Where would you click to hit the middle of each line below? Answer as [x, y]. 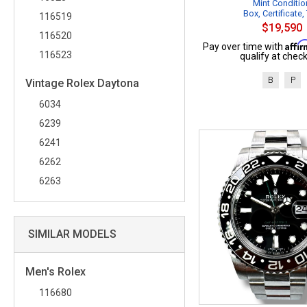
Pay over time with [244, 47]
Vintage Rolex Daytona [82, 83]
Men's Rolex [56, 272]
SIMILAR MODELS [72, 234]
